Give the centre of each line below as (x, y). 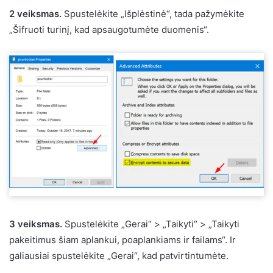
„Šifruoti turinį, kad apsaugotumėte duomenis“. (109, 29)
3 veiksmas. (36, 224)
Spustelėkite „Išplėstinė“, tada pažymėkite (153, 13)
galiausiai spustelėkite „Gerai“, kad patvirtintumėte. (119, 255)
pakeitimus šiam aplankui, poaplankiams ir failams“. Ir (122, 239)
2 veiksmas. (35, 13)
